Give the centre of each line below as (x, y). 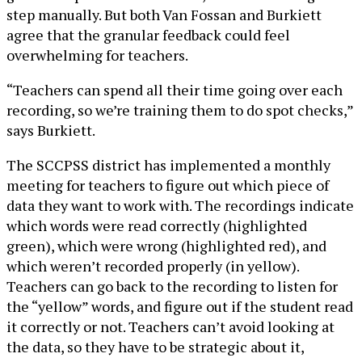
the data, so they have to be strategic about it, (155, 347)
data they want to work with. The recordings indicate (180, 206)
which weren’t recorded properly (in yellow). (153, 266)
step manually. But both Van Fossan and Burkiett (164, 15)
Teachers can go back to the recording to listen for (172, 286)
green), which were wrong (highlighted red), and (166, 246)
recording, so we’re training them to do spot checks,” (180, 110)
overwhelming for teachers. (97, 55)
